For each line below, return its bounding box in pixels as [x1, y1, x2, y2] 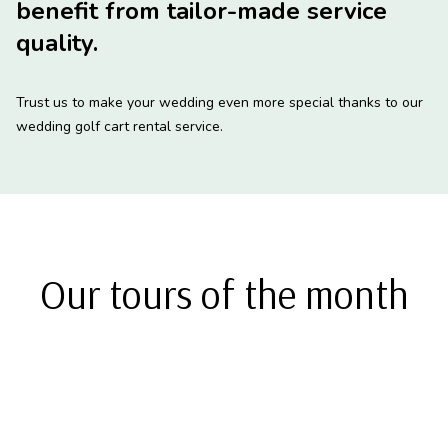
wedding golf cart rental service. [16, 116, 223, 136]
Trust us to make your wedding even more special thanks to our [16, 92, 423, 112]
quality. [16, 26, 98, 59]
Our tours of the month [39, 268, 409, 319]
